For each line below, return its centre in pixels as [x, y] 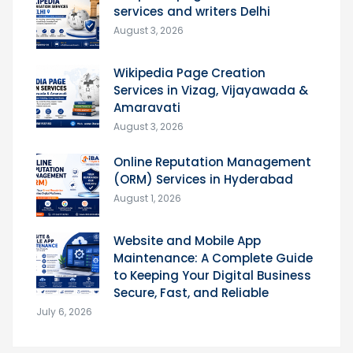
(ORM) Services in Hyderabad [203, 179]
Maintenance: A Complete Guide [213, 258]
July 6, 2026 [64, 311]
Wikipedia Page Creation [190, 72]
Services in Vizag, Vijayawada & [211, 90]
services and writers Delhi [192, 11]
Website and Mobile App [187, 240]
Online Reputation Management [212, 162]
